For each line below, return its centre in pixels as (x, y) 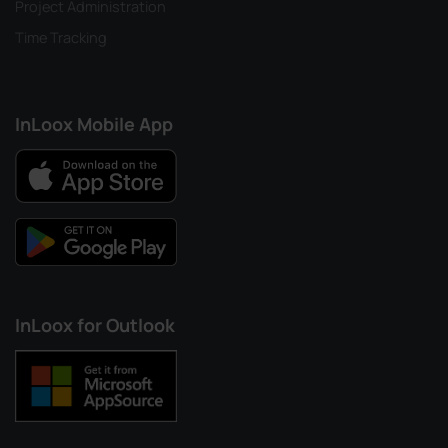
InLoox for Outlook (95, 324)
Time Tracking (61, 37)
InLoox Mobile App (94, 123)
